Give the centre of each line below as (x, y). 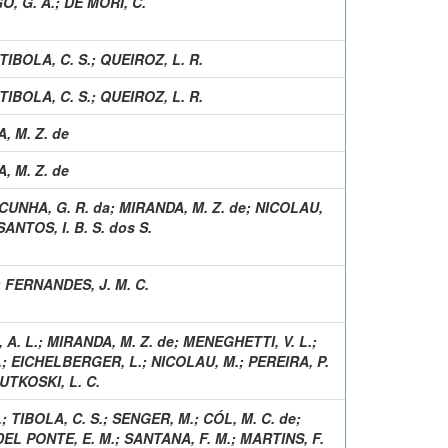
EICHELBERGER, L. (76, 360)
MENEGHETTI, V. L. (247, 340)
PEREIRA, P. (288, 360)
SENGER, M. (153, 417)
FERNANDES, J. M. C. (77, 283)
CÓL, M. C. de (249, 417)
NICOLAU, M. (195, 360)
